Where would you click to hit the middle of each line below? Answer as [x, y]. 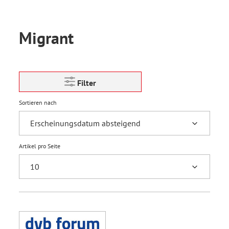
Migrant [46, 38]
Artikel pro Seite [40, 146]
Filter [87, 83]
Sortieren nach [38, 102]
